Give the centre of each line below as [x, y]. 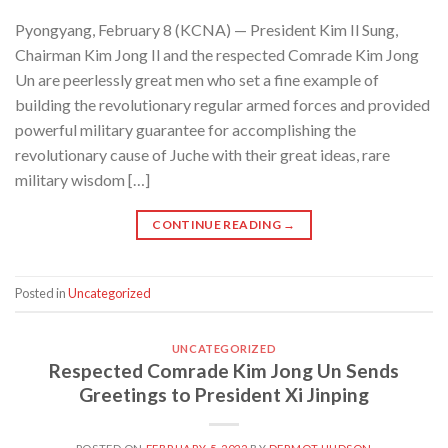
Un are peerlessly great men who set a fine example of [197, 79]
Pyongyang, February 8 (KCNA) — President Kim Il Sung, [206, 29]
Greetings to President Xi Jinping [224, 395]
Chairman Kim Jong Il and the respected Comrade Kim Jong [217, 54]
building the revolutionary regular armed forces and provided [222, 104]
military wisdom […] [82, 179]
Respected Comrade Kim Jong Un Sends [224, 371]
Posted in [41, 292]
